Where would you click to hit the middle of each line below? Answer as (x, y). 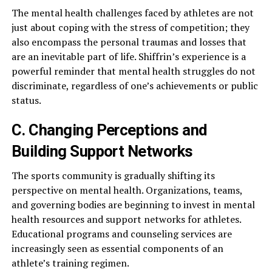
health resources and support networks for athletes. (126, 219)
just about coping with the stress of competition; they (130, 28)
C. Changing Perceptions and (109, 130)
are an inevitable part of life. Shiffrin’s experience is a (128, 57)
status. (26, 100)
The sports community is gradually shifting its (113, 176)
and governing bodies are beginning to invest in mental (133, 205)
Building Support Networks (102, 151)
